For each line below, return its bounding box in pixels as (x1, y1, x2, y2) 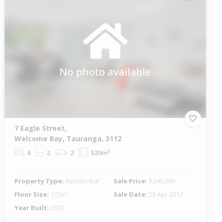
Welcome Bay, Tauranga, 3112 (14, 133, 122, 143)
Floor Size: (14, 189, 51, 199)
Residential (65, 176, 100, 185)
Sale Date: (113, 189, 149, 199)
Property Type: (14, 176, 66, 185)
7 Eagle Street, (14, 123, 67, 133)
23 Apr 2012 (148, 189, 183, 199)
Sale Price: (113, 176, 149, 185)
